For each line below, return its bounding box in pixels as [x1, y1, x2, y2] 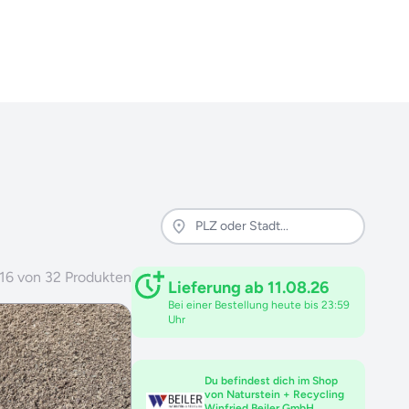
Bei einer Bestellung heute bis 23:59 [168, 298, 350, 311]
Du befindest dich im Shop [204, 373, 338, 387]
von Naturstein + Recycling [204, 387, 344, 401]
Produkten [65, 267, 131, 286]
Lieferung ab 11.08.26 [168, 277, 329, 298]
